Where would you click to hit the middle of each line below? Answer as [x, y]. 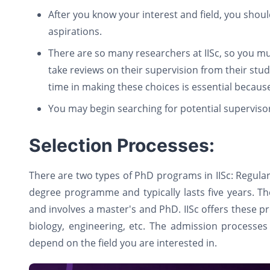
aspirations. [76, 31]
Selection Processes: [122, 145]
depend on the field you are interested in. [123, 243]
